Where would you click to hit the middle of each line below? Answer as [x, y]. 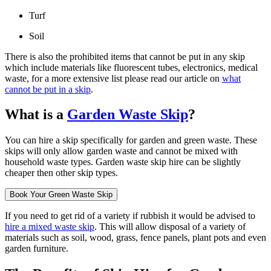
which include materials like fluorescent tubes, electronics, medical [131, 67]
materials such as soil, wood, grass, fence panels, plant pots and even [135, 238]
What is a [36, 115]
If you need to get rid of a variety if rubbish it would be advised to [130, 216]
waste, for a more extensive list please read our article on [113, 78]
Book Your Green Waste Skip [61, 195]
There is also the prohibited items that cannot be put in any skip [125, 56]
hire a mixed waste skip [50, 227]
